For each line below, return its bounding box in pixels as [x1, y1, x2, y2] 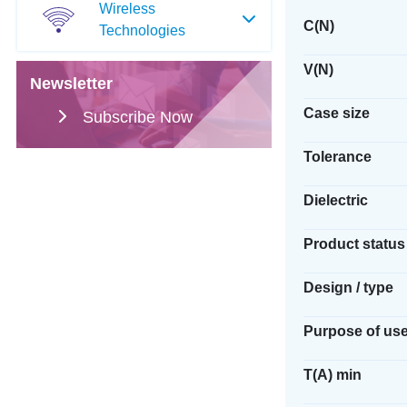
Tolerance [303, 149, 372, 164]
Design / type [303, 280, 393, 295]
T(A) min [303, 367, 362, 382]
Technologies [98, 22, 185, 38]
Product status [303, 236, 405, 252]
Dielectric [303, 193, 368, 208]
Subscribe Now [82, 108, 193, 126]
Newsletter [29, 74, 113, 93]
